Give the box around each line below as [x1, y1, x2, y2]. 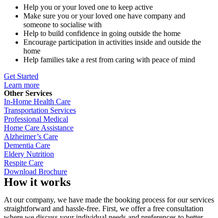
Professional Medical [4, 115, 68, 123]
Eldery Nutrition [4, 150, 54, 158]
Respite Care [4, 159, 43, 167]
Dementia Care [4, 141, 50, 149]
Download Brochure [4, 167, 67, 176]
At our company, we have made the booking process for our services [4, 196, 214, 204]
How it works [4, 176, 71, 188]
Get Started [4, 72, 38, 80]
